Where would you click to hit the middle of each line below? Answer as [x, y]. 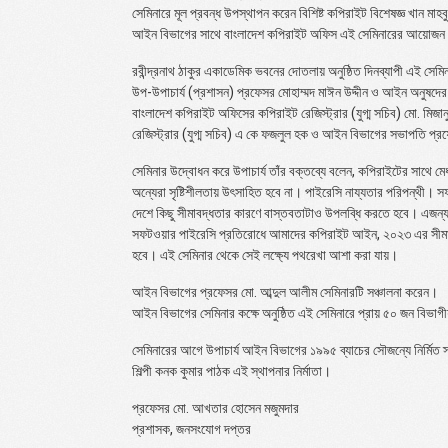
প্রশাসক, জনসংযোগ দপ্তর [191, 428]
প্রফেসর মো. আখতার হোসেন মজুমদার [215, 407]
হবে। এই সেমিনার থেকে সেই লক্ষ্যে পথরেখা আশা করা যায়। [265, 254]
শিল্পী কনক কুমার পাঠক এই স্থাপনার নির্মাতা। [231, 370]
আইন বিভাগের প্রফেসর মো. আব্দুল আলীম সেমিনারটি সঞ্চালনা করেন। [285, 291]
